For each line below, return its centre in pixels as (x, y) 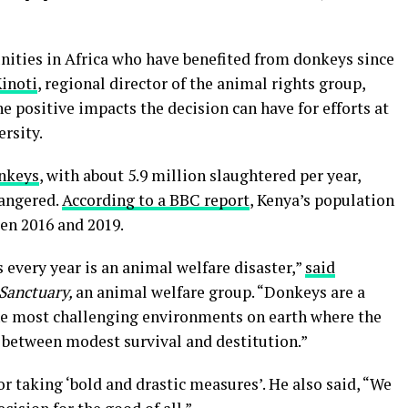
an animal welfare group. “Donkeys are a (220, 291)
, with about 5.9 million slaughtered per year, (200, 175)
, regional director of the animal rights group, (201, 83)
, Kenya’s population (322, 199)
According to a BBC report (156, 199)
